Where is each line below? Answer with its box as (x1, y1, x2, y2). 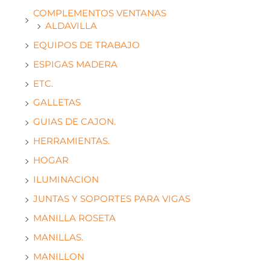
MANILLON (33, 251, 84, 262)
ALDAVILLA (45, 20, 97, 31)
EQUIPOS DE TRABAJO (33, 39, 140, 51)
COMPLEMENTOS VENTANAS (33, 7, 166, 19)
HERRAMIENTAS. (33, 136, 110, 147)
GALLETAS (33, 97, 81, 108)
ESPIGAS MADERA (33, 58, 118, 70)
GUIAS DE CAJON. (33, 116, 116, 128)
